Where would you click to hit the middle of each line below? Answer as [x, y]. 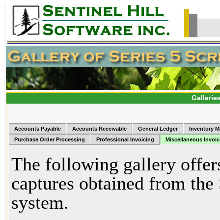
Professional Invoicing [125, 139]
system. [42, 202]
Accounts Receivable [99, 129]
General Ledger [158, 129]
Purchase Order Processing [50, 139]
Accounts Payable [38, 129]
